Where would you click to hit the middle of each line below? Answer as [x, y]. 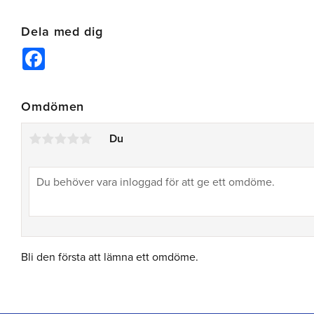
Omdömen [53, 106]
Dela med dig [62, 32]
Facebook [69, 53]
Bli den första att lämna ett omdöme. [110, 257]
